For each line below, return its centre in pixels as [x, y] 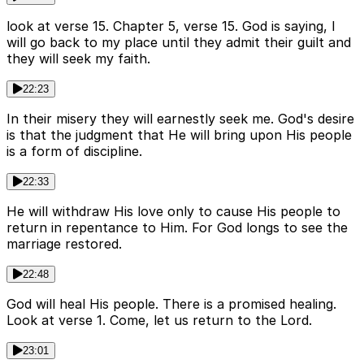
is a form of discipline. [74, 151]
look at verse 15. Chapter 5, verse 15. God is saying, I [171, 26]
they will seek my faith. [78, 58]
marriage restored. [64, 243]
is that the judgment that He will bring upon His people [179, 134]
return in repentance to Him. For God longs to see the [177, 227]
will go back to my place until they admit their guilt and [179, 42]
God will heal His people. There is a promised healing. [171, 303]
